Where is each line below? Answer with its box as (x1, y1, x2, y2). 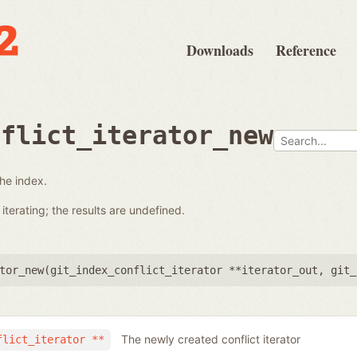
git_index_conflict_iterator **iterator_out (50, 263, 318, 277)
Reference (276, 40, 336, 61)
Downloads (186, 40, 253, 61)
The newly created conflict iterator (120, 332, 300, 347)
